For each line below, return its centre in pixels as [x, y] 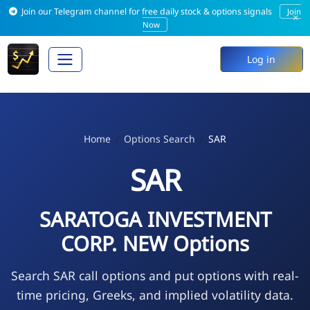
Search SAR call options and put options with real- [155, 275]
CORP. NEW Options [155, 243]
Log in [261, 60]
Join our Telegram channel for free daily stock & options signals [147, 11]
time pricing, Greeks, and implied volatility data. [155, 294]
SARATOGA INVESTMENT [155, 219]
